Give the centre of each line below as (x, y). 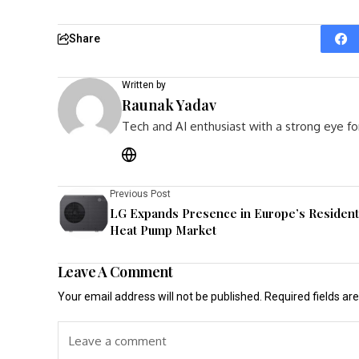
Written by (144, 85)
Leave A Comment (115, 272)
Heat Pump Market (163, 230)
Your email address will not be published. (160, 296)
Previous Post (140, 194)
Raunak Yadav (169, 105)
